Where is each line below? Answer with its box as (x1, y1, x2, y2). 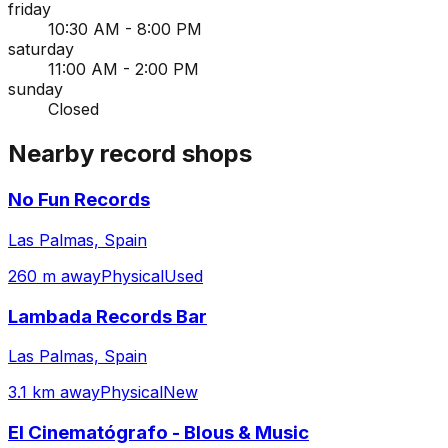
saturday (8, 39, 74, 60)
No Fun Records (8, 188, 150, 212)
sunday (8, 79, 63, 100)
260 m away (8, 265, 101, 286)
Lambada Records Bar (8, 304, 207, 328)
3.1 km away (8, 382, 100, 403)
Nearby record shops (8, 139, 252, 169)
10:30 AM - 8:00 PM (48, 19, 202, 40)
